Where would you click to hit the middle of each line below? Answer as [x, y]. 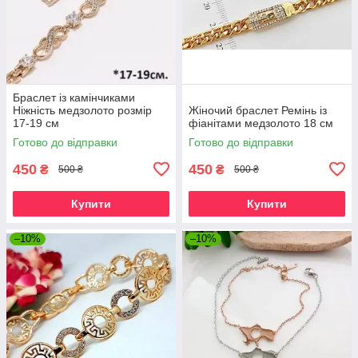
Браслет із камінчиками [74, 97]
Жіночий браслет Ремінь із [258, 110]
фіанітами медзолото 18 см [261, 123]
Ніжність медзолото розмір [82, 110]
